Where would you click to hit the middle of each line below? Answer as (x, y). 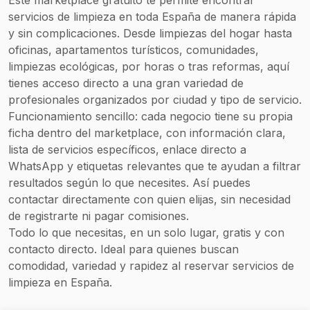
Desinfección (76, 140)
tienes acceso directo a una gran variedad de (126, 83)
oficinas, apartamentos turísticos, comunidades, (134, 49)
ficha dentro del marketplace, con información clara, (147, 133)
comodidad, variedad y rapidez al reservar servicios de (151, 265)
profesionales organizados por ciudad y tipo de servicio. (155, 99)
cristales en (72, 107)
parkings (65, 24)
